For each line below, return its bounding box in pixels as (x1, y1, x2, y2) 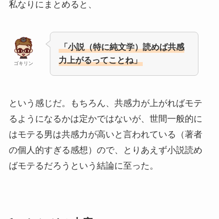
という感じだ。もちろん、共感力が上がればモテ (8, 98, 202, 109)
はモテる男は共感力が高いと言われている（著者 (8, 130, 202, 140)
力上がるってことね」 (58, 56, 142, 66)
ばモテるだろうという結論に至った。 (8, 161, 158, 171)
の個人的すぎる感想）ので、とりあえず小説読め (8, 145, 202, 155)
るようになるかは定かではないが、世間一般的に (8, 114, 202, 124)
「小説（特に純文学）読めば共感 (59, 43, 184, 52)
